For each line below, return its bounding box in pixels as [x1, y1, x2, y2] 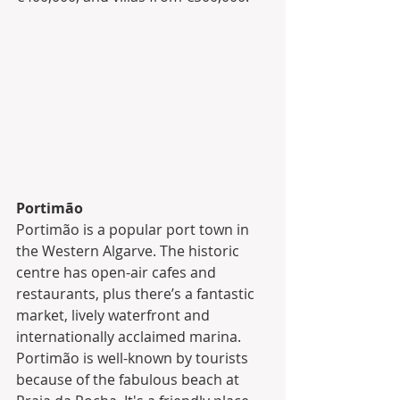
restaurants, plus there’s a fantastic [16, 283, 258, 304]
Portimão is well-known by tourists [16, 347, 252, 368]
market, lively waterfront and [16, 304, 213, 325]
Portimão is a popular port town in [16, 219, 253, 239]
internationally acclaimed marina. [16, 326, 245, 346]
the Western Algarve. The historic [16, 240, 243, 261]
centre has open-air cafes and [16, 262, 220, 282]
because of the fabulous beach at [16, 369, 243, 389]
